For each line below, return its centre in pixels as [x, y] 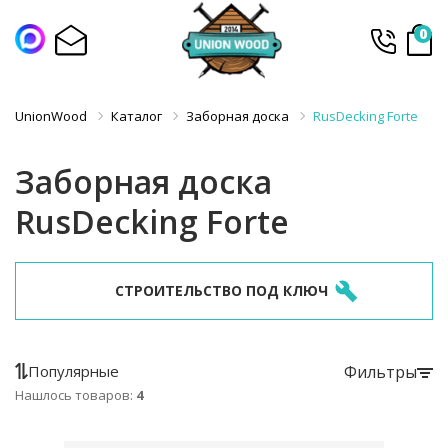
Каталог [136, 116]
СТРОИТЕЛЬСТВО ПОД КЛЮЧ [221, 290]
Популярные [73, 371]
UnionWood [51, 116]
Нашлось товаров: [74, 395]
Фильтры [380, 372]
